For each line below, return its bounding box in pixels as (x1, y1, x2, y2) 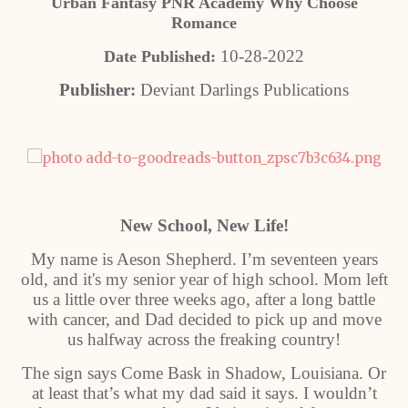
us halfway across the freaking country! (67, 330, 341, 349)
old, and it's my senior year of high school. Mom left (20, 270, 388, 289)
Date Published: (104, 47, 216, 66)
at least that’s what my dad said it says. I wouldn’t (31, 383, 377, 403)
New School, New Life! (119, 216, 289, 235)
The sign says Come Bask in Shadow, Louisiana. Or (22, 363, 386, 382)
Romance (171, 14, 237, 32)
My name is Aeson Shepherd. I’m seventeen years (30, 250, 378, 269)
